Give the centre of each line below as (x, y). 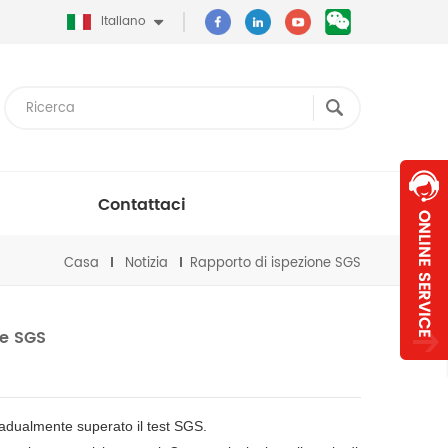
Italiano (123, 21)
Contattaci (142, 205)
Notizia (146, 263)
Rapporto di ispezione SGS (275, 263)
